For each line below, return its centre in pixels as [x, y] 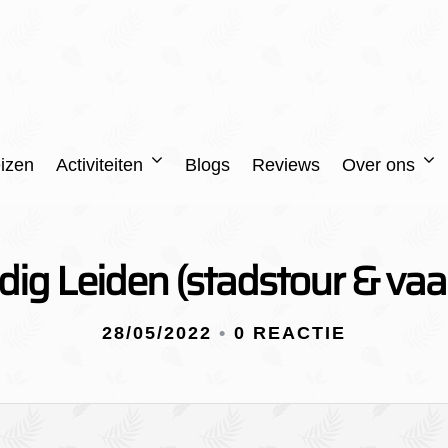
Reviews [285, 165]
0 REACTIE [290, 333]
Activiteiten [99, 165]
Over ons [378, 165]
